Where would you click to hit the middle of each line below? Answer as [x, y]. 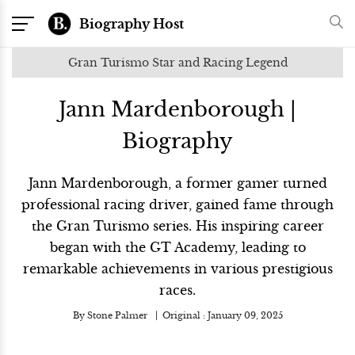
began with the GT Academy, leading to [177, 247]
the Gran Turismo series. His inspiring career [177, 226]
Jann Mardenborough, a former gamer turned [177, 183]
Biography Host [132, 23]
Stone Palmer [117, 315]
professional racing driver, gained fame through [177, 204]
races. [177, 290]
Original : [185, 315]
